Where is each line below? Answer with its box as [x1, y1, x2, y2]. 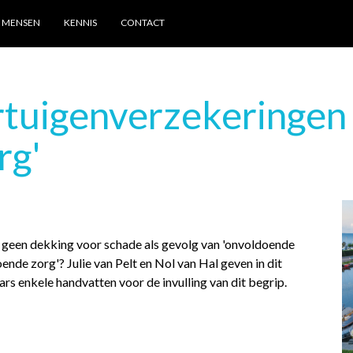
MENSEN [2, 17, 40, 28]
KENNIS [64, 17, 97, 28]
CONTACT [121, 17, 165, 28]
